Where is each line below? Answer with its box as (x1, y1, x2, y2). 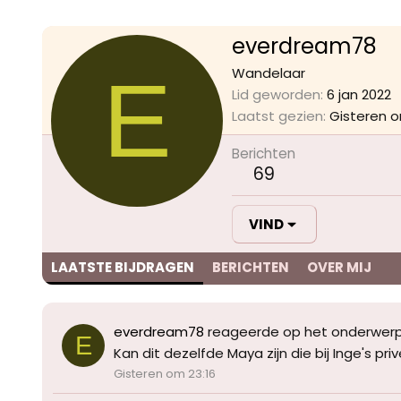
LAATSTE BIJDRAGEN (51, 258, 194, 277)
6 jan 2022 (327, 85, 391, 105)
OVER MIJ (307, 258, 371, 277)
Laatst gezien (232, 107, 323, 126)
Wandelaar (232, 64, 305, 83)
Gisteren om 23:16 (114, 365, 216, 383)
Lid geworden (232, 85, 320, 105)
